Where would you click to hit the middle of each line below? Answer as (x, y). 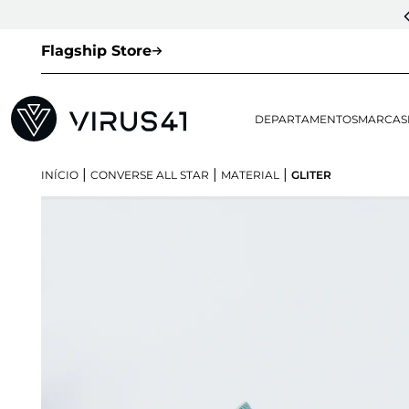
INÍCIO (60, 175)
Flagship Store (96, 51)
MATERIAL (250, 175)
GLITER (311, 175)
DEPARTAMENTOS (307, 120)
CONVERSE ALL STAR (150, 175)
